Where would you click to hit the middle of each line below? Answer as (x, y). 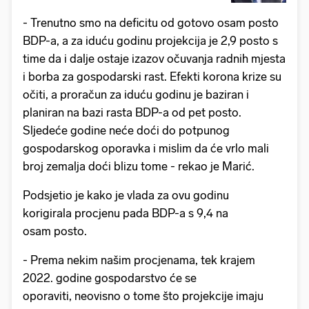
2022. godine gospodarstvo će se (110, 278)
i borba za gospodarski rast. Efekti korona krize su (152, 77)
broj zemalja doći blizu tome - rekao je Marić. (139, 167)
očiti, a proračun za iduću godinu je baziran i (136, 95)
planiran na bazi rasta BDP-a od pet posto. (132, 113)
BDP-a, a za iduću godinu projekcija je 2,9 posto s (150, 41)
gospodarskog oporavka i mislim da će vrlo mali (146, 149)
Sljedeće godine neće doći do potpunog (126, 131)
